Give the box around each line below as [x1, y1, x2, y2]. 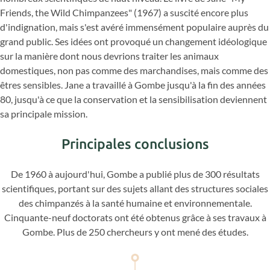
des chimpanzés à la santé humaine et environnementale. [18, 196, 252, 209]
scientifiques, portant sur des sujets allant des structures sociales [2, 182, 268, 194]
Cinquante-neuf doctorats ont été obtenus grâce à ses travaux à [4, 211, 266, 223]
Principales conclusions [61, 136, 209, 151]
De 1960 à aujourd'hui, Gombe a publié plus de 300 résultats [10, 168, 260, 180]
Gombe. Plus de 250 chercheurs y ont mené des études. [22, 225, 248, 237]
